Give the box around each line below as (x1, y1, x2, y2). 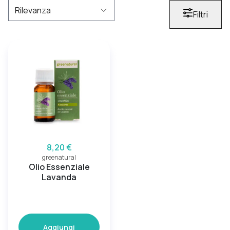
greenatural (42, 153, 76, 162)
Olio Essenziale (28, 161, 90, 172)
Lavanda (42, 171, 76, 183)
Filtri (193, 9, 208, 20)
